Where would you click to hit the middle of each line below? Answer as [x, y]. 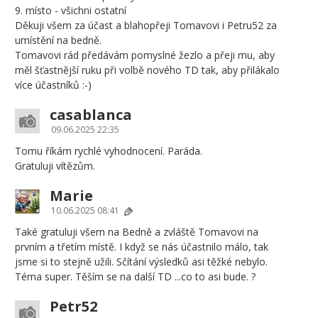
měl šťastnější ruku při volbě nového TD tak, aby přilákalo [147, 70]
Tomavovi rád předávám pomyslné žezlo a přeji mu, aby [145, 55]
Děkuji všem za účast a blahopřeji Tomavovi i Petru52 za [146, 25]
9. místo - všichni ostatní [71, 10]
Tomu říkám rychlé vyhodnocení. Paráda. [109, 151]
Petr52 [73, 306]
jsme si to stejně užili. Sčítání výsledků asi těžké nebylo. [141, 262]
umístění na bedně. [58, 40]
